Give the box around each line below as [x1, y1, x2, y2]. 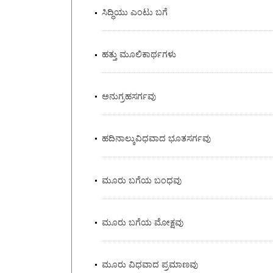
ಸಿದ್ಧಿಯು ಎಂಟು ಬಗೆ [101, 5, 168, 18]
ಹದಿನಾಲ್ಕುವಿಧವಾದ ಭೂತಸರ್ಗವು [101, 132, 211, 144]
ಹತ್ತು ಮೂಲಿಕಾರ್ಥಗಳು [101, 48, 176, 60]
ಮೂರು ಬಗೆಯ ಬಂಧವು [101, 174, 182, 186]
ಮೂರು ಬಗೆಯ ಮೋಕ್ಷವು [101, 216, 183, 228]
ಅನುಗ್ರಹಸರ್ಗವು [101, 90, 156, 102]
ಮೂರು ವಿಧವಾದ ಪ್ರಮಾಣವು [101, 258, 198, 270]
